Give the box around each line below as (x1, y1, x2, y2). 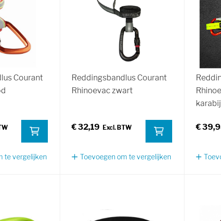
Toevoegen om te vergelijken (79, 152, 171, 161)
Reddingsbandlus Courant (72, 73, 167, 83)
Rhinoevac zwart (72, 86, 133, 96)
